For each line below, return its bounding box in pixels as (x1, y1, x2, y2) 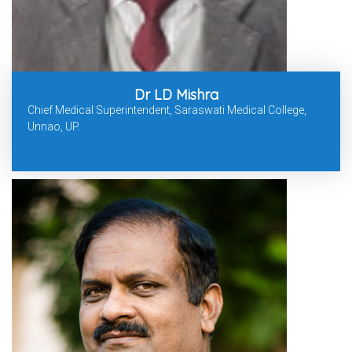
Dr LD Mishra (134, 86, 218, 104)
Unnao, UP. (27, 120, 80, 134)
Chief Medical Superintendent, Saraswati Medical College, (27, 104, 306, 117)
